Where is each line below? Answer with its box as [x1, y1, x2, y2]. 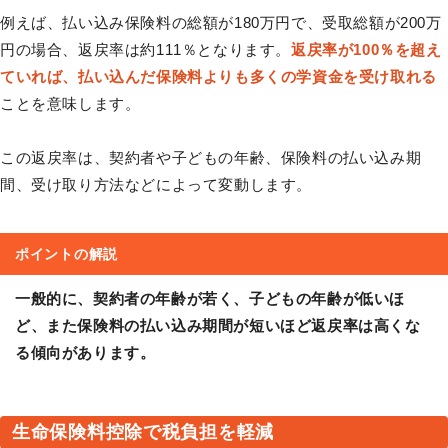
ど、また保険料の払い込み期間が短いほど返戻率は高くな [15, 317, 421, 335]
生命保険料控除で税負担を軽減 [12, 422, 275, 443]
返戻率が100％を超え [291, 41, 442, 59]
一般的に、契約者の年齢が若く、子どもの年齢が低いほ [15, 290, 406, 308]
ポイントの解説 [15, 246, 118, 263]
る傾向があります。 [15, 344, 156, 362]
